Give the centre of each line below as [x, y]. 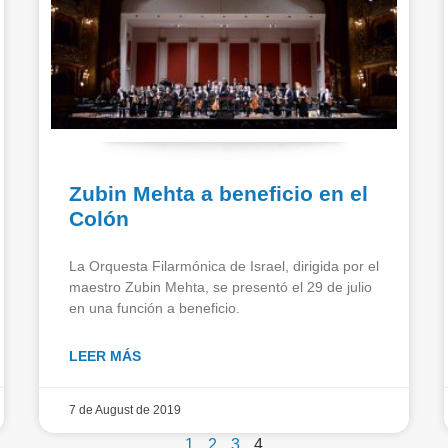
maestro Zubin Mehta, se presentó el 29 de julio [220, 286]
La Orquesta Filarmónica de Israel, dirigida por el [224, 265]
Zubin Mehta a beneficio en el [218, 193]
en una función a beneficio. [154, 307]
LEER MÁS [105, 355]
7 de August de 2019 [125, 409]
